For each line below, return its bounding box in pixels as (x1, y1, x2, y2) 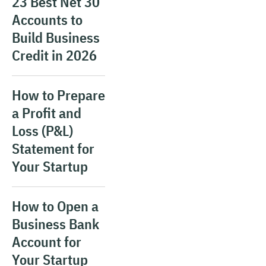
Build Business (12, 28, 100, 47)
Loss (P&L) (12, 121, 73, 140)
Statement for (12, 139, 94, 158)
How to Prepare (12, 85, 105, 104)
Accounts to (12, 10, 83, 29)
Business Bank (12, 214, 99, 233)
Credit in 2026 (12, 46, 97, 65)
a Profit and (12, 103, 81, 122)
